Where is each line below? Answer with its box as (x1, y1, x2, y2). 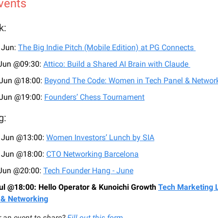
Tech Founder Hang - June (43, 166, 133, 176)
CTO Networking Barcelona (46, 149, 139, 159)
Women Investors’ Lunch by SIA (46, 133, 154, 143)
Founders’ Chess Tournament (44, 92, 145, 102)
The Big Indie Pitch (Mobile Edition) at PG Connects (18, 43, 196, 53)
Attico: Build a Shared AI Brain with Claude (43, 59, 190, 69)
